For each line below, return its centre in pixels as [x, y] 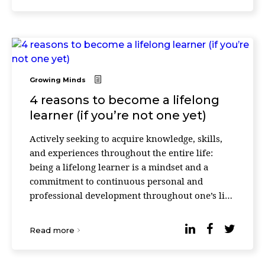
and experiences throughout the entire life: [121, 153]
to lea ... [46, 224]
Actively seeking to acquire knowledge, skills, [126, 138]
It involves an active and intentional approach [127, 209]
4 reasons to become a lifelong [125, 100]
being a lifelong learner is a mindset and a [119, 167]
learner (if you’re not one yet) [118, 115]
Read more [52, 230]
